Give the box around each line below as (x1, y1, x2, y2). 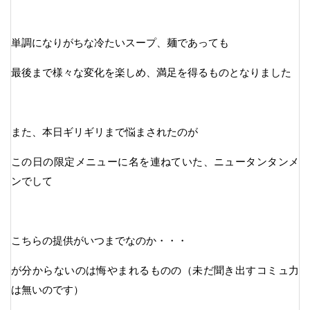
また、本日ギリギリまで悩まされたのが (11, 125, 198, 138)
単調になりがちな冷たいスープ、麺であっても (11, 36, 229, 48)
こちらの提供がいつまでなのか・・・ (11, 234, 188, 246)
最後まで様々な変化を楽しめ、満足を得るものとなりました (11, 66, 291, 78)
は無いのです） (11, 283, 84, 295)
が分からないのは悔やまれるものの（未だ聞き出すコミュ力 (11, 264, 299, 276)
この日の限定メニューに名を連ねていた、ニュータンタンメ (11, 155, 299, 167)
